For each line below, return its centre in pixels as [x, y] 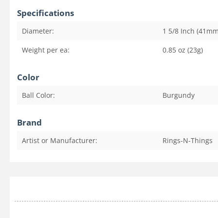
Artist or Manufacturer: [60, 140]
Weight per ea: [46, 50]
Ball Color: [38, 95]
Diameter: [38, 31]
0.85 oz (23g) [183, 50]
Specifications [45, 13]
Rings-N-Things [188, 140]
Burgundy [179, 95]
